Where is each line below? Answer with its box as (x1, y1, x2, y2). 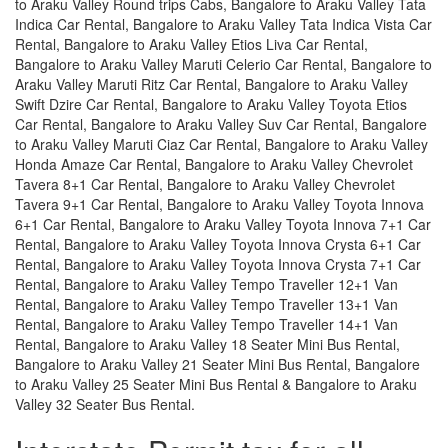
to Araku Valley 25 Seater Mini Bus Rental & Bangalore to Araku (15, 373, 417, 394)
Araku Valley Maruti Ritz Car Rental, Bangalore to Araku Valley (15, 73, 408, 94)
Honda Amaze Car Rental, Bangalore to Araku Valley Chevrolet (15, 153, 413, 174)
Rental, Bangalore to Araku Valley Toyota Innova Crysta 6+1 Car (15, 233, 421, 254)
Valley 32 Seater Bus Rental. (15, 393, 195, 414)
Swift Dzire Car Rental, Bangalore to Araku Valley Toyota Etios (15, 93, 407, 114)
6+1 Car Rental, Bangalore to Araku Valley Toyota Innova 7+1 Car (15, 213, 431, 234)
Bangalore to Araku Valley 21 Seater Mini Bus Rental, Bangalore (15, 353, 420, 374)
